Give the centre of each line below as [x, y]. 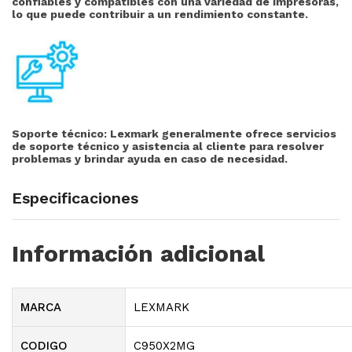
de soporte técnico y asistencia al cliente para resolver [168, 146]
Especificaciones [75, 198]
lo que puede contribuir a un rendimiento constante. [160, 14]
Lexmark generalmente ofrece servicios [222, 133]
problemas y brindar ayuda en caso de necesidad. [150, 158]
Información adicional [138, 253]
